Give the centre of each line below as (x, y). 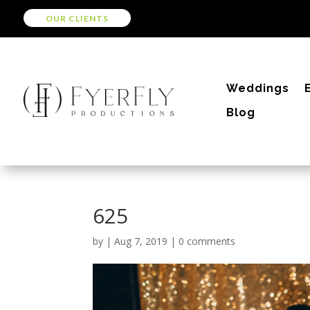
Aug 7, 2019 (141, 241)
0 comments (207, 241)
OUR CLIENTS (77, 18)
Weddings (258, 88)
